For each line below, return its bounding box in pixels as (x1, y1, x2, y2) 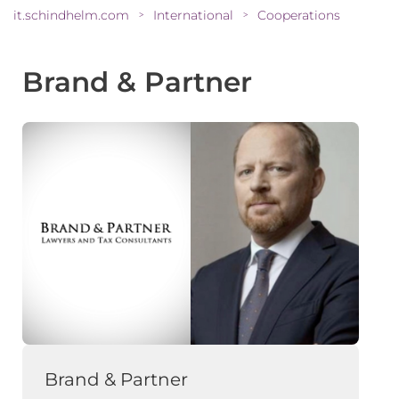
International (153, 6, 233, 23)
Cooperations (257, 6, 340, 23)
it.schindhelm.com (13, 6, 129, 23)
